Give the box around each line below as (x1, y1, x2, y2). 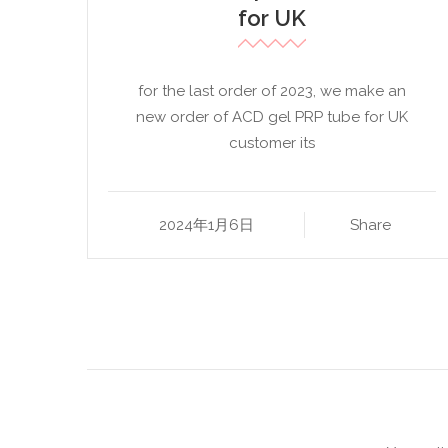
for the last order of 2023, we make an (137, 82, 406, 101)
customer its (228, 134, 315, 153)
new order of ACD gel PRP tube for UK (135, 108, 408, 127)
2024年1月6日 (158, 216, 254, 235)
